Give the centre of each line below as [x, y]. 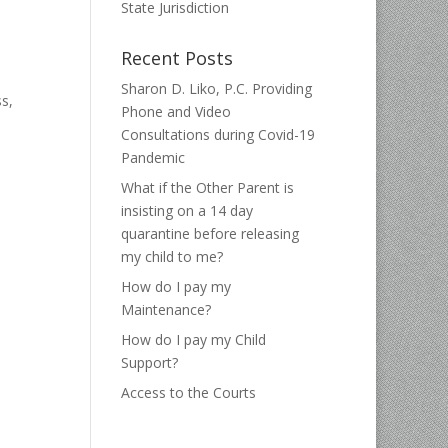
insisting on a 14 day [186, 210]
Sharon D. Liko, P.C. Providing [216, 88]
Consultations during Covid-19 [217, 134]
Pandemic [152, 157]
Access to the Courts [188, 392]
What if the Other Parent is [207, 187]
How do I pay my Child [193, 339]
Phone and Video [175, 111]
